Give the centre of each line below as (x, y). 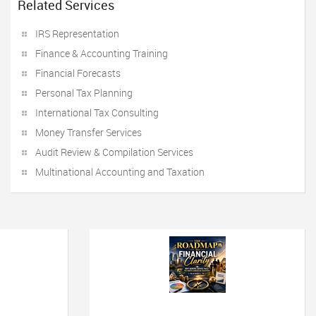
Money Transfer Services (89, 132)
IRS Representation (77, 34)
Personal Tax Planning (84, 93)
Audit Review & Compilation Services (114, 152)
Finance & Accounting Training (102, 53)
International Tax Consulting (97, 113)
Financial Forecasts (78, 73)
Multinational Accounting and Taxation (120, 172)
